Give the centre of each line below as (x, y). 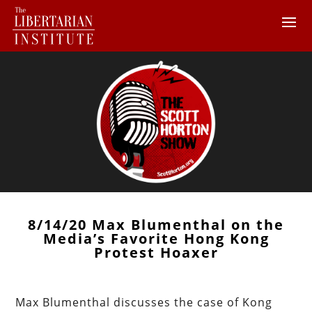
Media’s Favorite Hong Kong (156, 238)
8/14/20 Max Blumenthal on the (156, 224)
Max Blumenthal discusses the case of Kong (144, 302)
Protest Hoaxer (156, 252)
